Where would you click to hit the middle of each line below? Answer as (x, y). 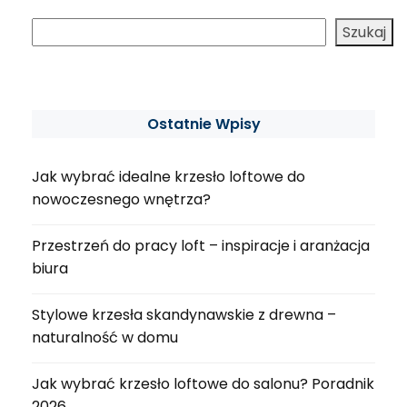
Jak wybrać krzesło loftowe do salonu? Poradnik (203, 383)
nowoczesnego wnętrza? (121, 199)
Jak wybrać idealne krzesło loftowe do (169, 176)
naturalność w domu (105, 337)
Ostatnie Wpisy (203, 124)
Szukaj (364, 32)
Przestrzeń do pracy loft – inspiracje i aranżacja (201, 245)
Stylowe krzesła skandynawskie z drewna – (184, 314)
